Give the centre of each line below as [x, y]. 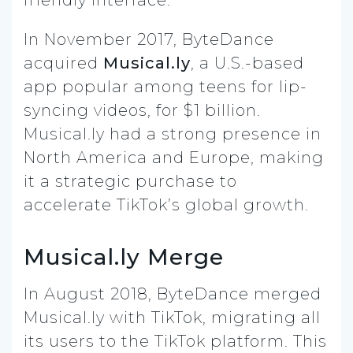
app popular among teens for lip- [165, 86]
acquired [63, 63]
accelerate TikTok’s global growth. [166, 204]
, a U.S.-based [247, 63]
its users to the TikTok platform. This [175, 341]
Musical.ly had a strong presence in [173, 134]
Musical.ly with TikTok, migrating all [172, 317]
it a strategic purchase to [130, 181]
